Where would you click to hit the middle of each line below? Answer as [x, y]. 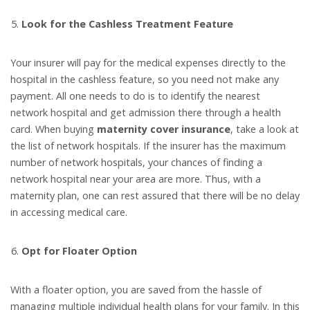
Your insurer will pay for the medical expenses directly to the [148, 63]
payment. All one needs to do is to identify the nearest [135, 96]
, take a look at [265, 129]
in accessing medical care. [69, 212]
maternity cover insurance [164, 129]
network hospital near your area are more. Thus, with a [136, 179]
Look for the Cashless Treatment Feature [127, 24]
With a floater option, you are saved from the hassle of [136, 290]
